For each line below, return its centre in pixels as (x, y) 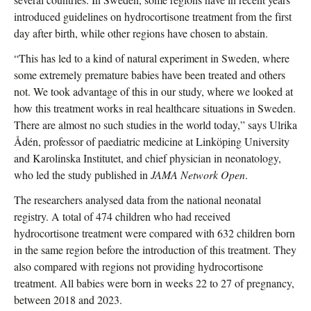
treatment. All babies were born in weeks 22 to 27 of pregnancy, (154, 283)
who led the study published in (82, 175)
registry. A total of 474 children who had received (122, 217)
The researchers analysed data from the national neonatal (137, 200)
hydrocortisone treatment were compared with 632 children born (154, 233)
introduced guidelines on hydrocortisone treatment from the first (153, 17)
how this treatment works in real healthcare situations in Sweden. (155, 108)
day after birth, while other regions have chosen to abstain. (141, 33)
